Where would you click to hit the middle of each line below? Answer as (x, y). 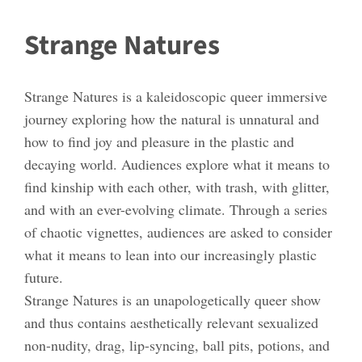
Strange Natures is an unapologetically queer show (173, 299)
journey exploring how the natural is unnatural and (172, 118)
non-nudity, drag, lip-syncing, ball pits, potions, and (177, 345)
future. (44, 277)
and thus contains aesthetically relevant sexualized (171, 322)
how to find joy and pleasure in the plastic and (159, 141)
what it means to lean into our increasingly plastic (170, 254)
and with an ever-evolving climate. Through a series (176, 209)
